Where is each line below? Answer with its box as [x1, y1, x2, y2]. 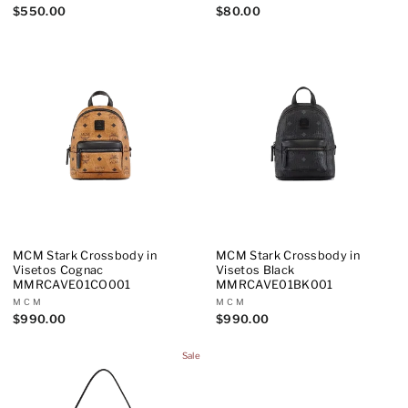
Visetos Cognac [13, 262, 104, 277]
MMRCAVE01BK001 [216, 277, 333, 291]
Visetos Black [216, 262, 295, 277]
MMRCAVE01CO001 [13, 277, 131, 291]
